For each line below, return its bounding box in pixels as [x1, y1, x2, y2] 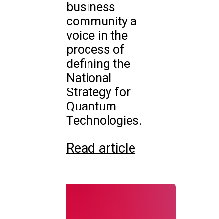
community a [66, 14, 137, 29]
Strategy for [66, 85, 131, 100]
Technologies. [66, 113, 142, 128]
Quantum [66, 99, 116, 114]
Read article [66, 140, 135, 156]
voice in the [66, 28, 128, 43]
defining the [66, 57, 130, 71]
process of [66, 43, 125, 57]
